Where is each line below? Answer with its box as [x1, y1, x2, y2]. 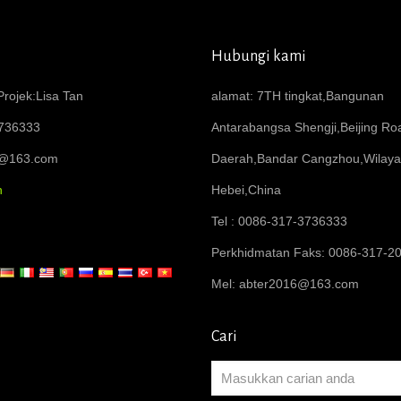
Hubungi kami [211, 47, 306, 64]
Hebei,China [211, 182, 281, 197]
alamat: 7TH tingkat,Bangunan [211, 88, 384, 103]
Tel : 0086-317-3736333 [211, 213, 347, 228]
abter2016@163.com [239, 276, 359, 291]
